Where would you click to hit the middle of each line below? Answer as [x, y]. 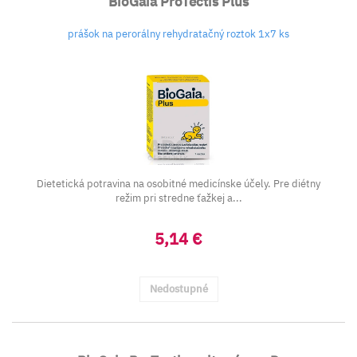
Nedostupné [178, 289]
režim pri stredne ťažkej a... [178, 198]
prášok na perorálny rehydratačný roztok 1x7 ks [178, 34]
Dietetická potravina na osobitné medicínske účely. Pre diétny [178, 184]
